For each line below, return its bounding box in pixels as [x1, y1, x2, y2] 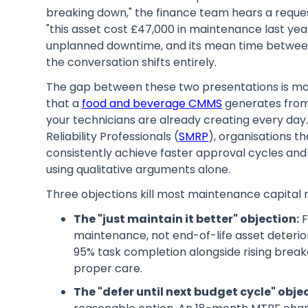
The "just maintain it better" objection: [74, 210, 300, 227]
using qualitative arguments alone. [46, 161, 231, 177]
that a [46, 95, 82, 111]
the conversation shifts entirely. [46, 54, 217, 70]
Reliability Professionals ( [46, 128, 179, 144]
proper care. [74, 260, 143, 276]
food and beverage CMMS [82, 95, 223, 111]
